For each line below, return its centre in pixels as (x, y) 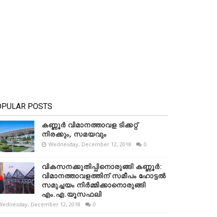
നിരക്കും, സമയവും (74, 134)
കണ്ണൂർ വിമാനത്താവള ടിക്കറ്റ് (90, 125)
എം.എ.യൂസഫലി (72, 194)
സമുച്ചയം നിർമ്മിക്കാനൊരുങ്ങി (94, 185)
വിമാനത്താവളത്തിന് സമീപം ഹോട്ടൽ (104, 176)
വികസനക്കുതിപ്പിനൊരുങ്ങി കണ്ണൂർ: (102, 167)
